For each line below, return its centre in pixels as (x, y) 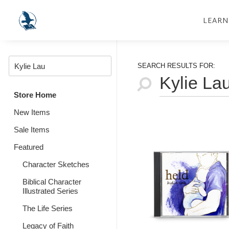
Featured (29, 147)
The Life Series (47, 208)
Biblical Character (52, 182)
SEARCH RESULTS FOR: (176, 66)
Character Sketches (56, 164)
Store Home (35, 95)
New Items (32, 112)
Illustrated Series (50, 191)
